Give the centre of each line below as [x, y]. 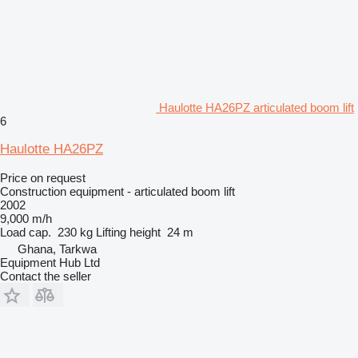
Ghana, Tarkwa [57, 249]
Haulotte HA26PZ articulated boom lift [257, 107]
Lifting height [128, 232]
